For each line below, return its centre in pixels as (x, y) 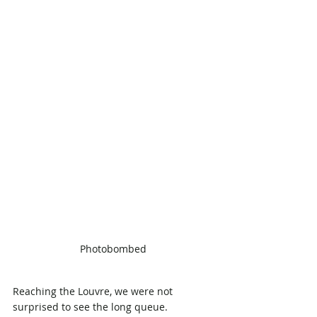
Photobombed (113, 248)
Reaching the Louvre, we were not (94, 291)
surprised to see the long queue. (92, 306)
